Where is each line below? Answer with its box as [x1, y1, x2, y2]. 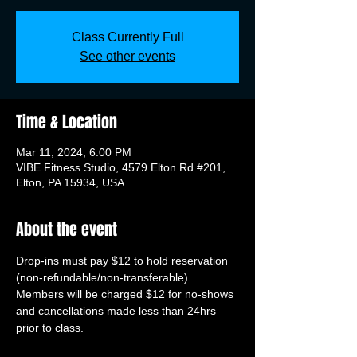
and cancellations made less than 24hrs [16, 304, 219, 317]
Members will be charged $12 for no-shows [16, 288, 237, 300]
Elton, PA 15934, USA [16, 176, 124, 189]
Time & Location [16, 110, 117, 134]
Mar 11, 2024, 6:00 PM [16, 146, 131, 159]
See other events [80, 49, 175, 63]
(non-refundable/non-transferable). [16, 271, 194, 284]
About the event [16, 218, 117, 241]
